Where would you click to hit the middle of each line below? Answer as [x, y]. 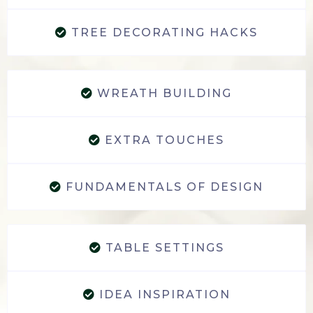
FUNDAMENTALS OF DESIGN [165, 187]
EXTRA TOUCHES [165, 140]
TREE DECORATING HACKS [165, 32]
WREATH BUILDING [165, 93]
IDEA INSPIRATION [165, 294]
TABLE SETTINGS [165, 247]
